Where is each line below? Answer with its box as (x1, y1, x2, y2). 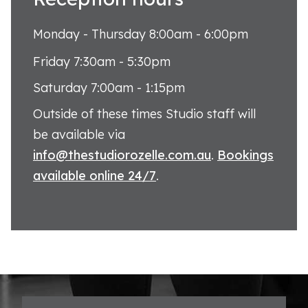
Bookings (217, 146, 274, 163)
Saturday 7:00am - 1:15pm (33, 79, 185, 96)
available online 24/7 (33, 167, 156, 184)
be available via (33, 126, 125, 142)
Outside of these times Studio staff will (33, 105, 256, 122)
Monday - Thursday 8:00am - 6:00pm (33, 25, 248, 42)
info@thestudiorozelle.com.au (33, 146, 211, 163)
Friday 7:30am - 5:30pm (33, 53, 170, 69)
